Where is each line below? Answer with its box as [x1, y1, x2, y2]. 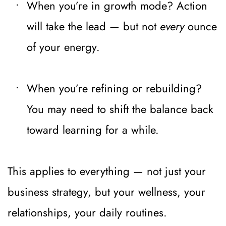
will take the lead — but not [27, 18, 160, 34]
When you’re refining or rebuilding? [27, 80, 202, 96]
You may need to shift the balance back [27, 100, 213, 117]
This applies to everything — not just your [8, 162, 206, 179]
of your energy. [27, 38, 100, 55]
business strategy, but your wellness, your [8, 183, 205, 200]
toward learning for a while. [27, 121, 159, 138]
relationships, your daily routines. [8, 204, 167, 220]
